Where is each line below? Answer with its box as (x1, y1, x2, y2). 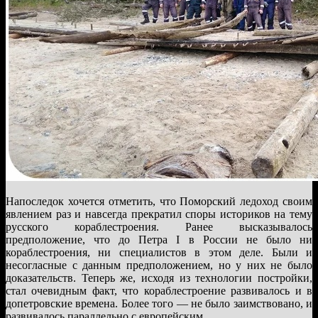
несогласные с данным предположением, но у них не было (6, 258, 312, 271)
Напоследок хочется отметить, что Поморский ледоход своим (6, 194, 312, 207)
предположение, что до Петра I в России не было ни (6, 233, 312, 246)
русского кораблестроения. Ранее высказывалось (6, 220, 312, 233)
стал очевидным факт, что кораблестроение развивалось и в (6, 284, 312, 297)
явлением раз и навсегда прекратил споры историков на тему (6, 207, 312, 220)
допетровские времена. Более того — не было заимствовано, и (6, 297, 312, 309)
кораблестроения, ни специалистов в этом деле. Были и (6, 246, 312, 258)
